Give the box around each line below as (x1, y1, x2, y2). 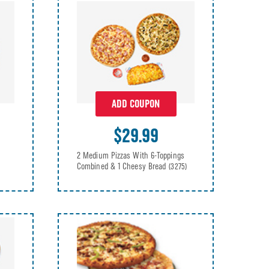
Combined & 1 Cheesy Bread (77, 160, 169, 172)
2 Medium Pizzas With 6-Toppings (77, 150, 184, 161)
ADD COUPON (112, 97, 160, 110)
